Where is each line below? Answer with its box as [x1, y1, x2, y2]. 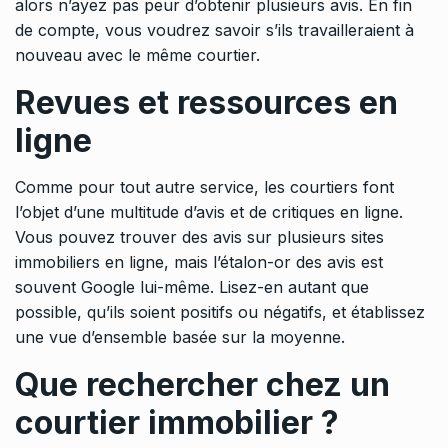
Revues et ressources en [15, 83, 398, 123]
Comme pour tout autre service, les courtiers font [15, 177, 394, 198]
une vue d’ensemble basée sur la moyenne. [15, 327, 345, 348]
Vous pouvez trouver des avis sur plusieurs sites [15, 227, 384, 248]
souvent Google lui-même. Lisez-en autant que [15, 277, 369, 298]
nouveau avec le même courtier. [15, 45, 260, 66]
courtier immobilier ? [15, 403, 339, 443]
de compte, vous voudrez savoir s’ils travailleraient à [15, 20, 414, 41]
